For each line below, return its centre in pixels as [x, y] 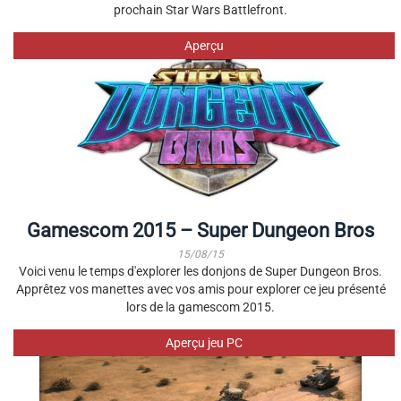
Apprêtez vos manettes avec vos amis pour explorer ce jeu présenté [200, 289]
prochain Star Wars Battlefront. [200, 10]
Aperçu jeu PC [204, 343]
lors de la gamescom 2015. [200, 307]
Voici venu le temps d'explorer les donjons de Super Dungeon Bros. [200, 271]
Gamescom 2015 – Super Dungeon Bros [200, 230]
